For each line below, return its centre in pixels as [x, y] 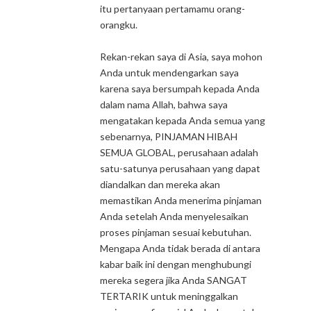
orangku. [119, 25]
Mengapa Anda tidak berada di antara [180, 248]
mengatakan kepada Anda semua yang [183, 120]
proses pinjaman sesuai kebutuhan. [176, 232]
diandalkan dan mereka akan [160, 184]
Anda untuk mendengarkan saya [169, 73]
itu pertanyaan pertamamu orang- [173, 9]
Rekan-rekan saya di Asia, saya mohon [181, 57]
